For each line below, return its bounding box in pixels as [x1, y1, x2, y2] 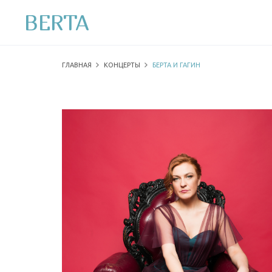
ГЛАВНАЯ [62, 61, 92, 69]
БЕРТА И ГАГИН [152, 61, 200, 69]
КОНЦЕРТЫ [104, 61, 140, 69]
